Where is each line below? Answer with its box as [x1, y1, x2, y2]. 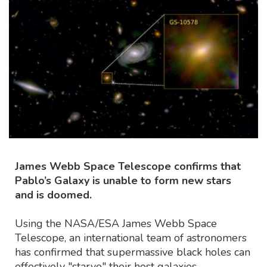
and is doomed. [15, 187, 92, 202]
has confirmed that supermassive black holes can [15, 244, 250, 259]
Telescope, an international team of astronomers [15, 230, 247, 245]
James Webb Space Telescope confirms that [15, 159, 241, 173]
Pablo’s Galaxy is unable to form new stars [15, 173, 231, 188]
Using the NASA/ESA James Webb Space [15, 216, 217, 231]
